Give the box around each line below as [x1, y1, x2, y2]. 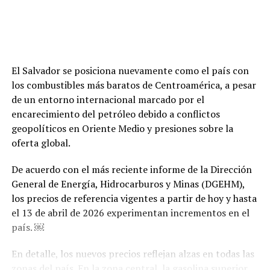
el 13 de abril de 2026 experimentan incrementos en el [11, 206, 250, 219]
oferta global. [11, 136, 71, 149]
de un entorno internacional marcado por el [11, 92, 204, 106]
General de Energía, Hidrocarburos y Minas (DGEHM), [11, 177, 245, 190]
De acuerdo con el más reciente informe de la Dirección [11, 162, 252, 176]
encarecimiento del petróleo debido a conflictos [11, 107, 220, 121]
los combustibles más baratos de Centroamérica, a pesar [11, 78, 256, 92]
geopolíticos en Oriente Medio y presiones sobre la [11, 121, 233, 135]
